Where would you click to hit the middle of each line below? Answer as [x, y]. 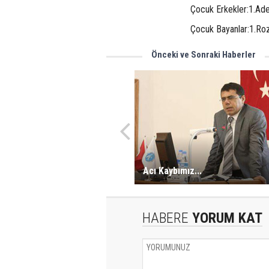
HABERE [165, 218]
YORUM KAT [225, 218]
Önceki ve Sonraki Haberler [204, 55]
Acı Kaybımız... [172, 171]
